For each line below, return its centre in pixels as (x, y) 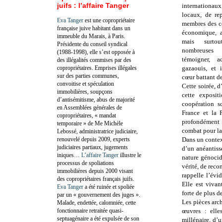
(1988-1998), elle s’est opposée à (96, 52)
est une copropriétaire (109, 20)
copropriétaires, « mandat (86, 115)
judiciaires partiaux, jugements (92, 147)
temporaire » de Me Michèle (90, 123)
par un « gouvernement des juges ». (99, 194)
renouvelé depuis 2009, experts (93, 139)
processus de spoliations (85, 163)
